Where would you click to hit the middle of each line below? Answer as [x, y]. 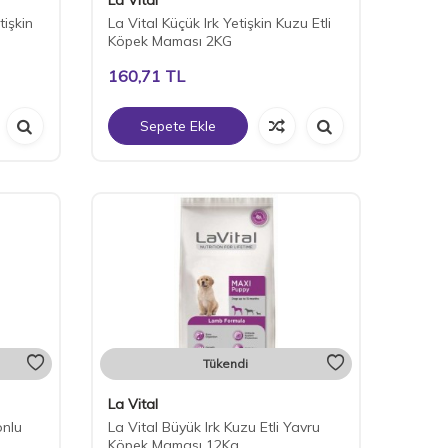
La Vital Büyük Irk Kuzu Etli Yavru [213, 426]
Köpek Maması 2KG [169, 40]
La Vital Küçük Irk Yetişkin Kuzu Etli [219, 22]
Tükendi [226, 363]
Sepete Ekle [177, 125]
